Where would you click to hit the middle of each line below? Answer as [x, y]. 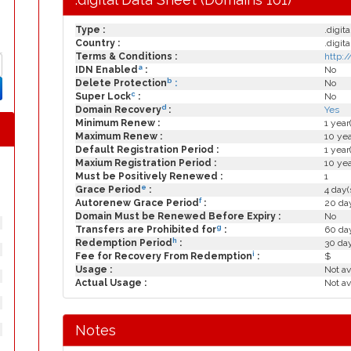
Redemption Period [124, 243]
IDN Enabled [107, 70]
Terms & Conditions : [126, 56]
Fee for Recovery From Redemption [164, 256]
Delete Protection [121, 83]
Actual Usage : [111, 283]
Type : [90, 30]
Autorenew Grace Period [137, 203]
